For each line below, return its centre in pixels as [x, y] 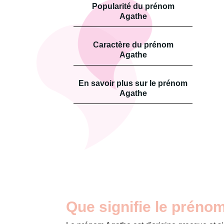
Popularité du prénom [133, 6]
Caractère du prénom [133, 44]
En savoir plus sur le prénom [133, 83]
